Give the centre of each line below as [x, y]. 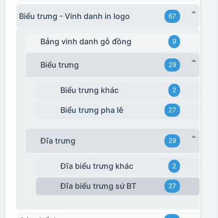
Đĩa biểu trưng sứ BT [99, 186]
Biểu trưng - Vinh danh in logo [74, 16]
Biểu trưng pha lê [92, 110]
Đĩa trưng [58, 140]
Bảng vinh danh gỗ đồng [86, 42]
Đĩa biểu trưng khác [97, 166]
